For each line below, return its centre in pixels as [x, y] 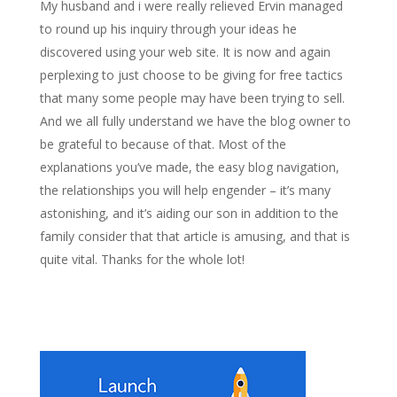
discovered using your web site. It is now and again [185, 52]
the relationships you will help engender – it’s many [185, 190]
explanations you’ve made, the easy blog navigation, [189, 167]
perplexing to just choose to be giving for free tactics [191, 75]
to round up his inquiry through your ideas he [168, 29]
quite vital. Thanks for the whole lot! [142, 259]
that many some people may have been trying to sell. [192, 98]
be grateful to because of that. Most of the [163, 144]
